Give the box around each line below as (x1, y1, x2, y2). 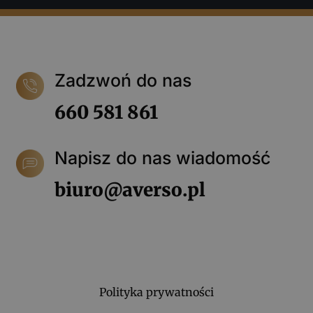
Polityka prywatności (99, 284, 214, 299)
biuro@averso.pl (54, 177, 205, 201)
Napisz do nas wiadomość (54, 147, 270, 168)
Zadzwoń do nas (54, 69, 191, 91)
